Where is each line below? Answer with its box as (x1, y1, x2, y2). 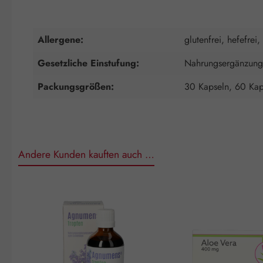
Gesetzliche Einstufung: (38, 56, 139, 70)
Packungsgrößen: (38, 79, 114, 93)
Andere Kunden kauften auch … (18, 146, 154, 162)
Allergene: (38, 32, 83, 46)
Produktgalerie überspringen (12, 183, 123, 197)
